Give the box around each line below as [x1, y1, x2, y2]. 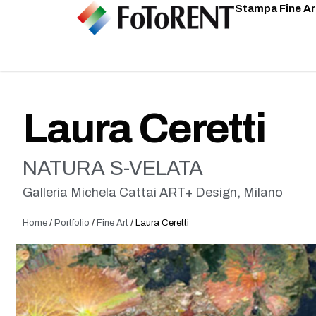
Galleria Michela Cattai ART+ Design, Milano [23, 185, 283, 200]
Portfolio [54, 217, 90, 228]
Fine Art [97, 217, 128, 228]
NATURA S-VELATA [23, 157, 203, 179]
